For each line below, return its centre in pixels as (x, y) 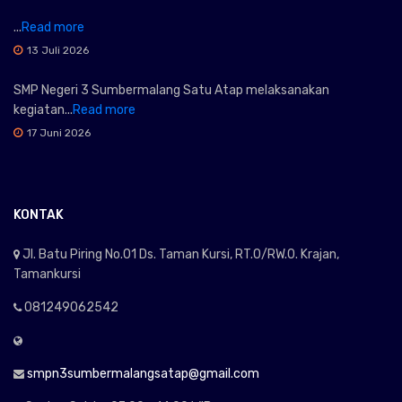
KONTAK (39, 215)
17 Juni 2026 (59, 133)
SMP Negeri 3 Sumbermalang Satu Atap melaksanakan (171, 91)
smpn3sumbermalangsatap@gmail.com (143, 374)
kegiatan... (43, 110)
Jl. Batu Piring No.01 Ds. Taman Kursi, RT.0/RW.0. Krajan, (179, 255)
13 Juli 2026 (58, 51)
